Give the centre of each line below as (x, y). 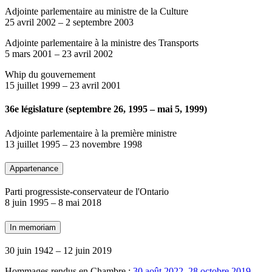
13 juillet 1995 (32, 144)
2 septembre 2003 (100, 22)
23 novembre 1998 (106, 144)
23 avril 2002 (87, 54)
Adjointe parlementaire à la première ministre (91, 133)
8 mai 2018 (80, 203)
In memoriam (33, 227)
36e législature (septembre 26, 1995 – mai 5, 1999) (106, 109)
